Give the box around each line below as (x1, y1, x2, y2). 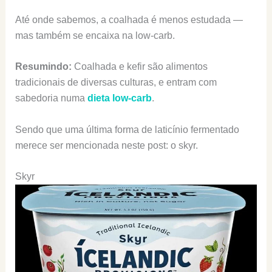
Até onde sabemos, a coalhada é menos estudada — (15, 14, 243, 25)
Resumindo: (15, 61, 74, 72)
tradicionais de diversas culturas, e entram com (15, 77, 217, 88)
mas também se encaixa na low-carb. (15, 30, 175, 41)
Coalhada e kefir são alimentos (73, 61, 208, 72)
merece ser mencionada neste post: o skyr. (15, 140, 198, 151)
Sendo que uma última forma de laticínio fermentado (15, 124, 239, 135)
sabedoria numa (15, 93, 87, 104)
